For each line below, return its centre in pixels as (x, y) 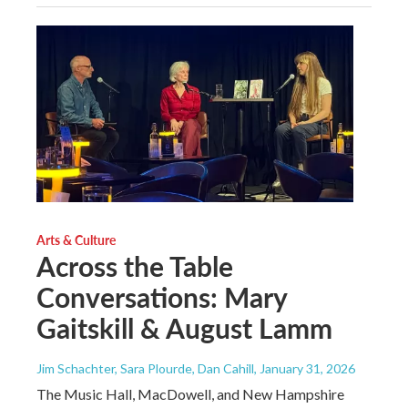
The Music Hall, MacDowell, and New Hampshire (190, 394)
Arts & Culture (76, 240)
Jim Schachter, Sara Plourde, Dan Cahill (145, 369)
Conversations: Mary (162, 297)
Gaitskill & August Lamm (184, 328)
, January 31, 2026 (305, 369)
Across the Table (135, 266)
